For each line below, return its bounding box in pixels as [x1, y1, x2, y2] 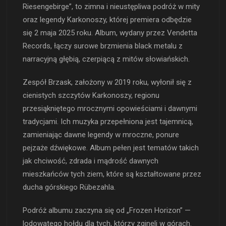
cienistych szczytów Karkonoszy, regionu [23, 91, 160, 100]
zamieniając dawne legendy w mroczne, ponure [23, 130, 180, 139]
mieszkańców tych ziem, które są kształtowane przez [23, 169, 202, 179]
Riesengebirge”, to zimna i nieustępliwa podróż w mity [23, 2, 200, 11]
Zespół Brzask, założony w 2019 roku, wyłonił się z [23, 78, 192, 87]
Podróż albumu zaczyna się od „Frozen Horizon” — [23, 206, 191, 215]
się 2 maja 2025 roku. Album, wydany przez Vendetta [23, 28, 198, 37]
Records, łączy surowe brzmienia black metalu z [23, 41, 183, 50]
